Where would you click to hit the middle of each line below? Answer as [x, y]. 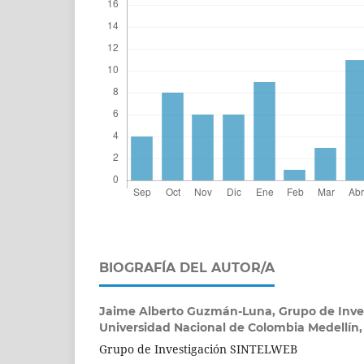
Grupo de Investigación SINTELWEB [198, 349]
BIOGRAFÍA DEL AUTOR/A [187, 267]
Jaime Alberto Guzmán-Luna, [189, 311]
